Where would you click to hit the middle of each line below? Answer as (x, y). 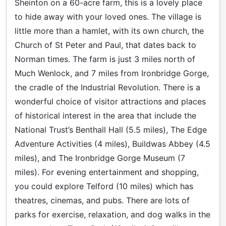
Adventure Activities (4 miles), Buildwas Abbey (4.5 (112, 144)
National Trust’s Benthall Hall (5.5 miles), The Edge (111, 130)
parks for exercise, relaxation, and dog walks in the (112, 215)
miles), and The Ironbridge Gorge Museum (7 (100, 158)
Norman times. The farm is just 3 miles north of (105, 59)
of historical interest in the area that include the (105, 116)
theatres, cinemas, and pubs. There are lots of (102, 201)
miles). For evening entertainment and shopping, (107, 172)
